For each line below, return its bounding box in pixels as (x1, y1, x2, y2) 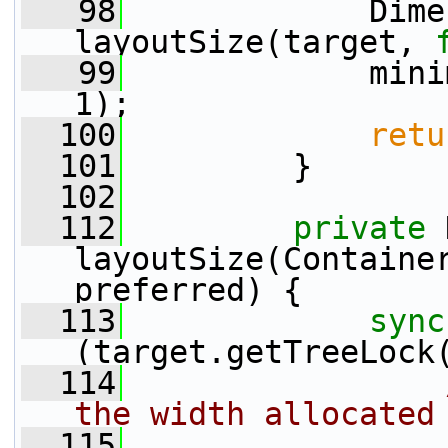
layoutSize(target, (74, 24, 435, 60)
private (293, 210, 426, 246)
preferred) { (74, 272, 302, 308)
